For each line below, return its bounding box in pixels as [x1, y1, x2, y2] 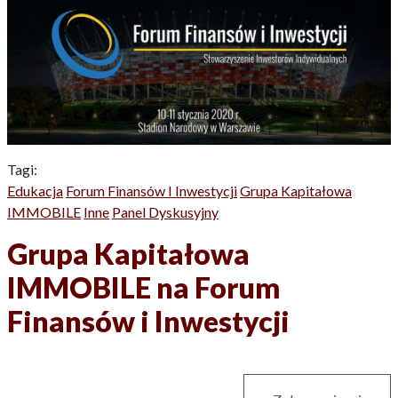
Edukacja [7, 181, 63, 199]
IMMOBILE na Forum [7, 269, 280, 305]
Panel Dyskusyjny [112, 203, 219, 220]
